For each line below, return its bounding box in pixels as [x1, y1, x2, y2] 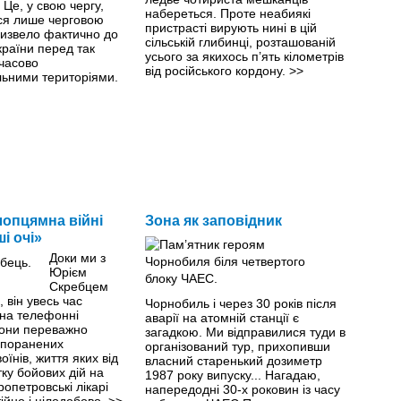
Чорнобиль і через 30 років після [144, 295, 337, 311]
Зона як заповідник [144, 212, 282, 228]
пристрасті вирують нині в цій [144, 20, 317, 35]
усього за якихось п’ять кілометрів [144, 48, 344, 64]
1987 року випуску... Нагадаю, [144, 367, 320, 382]
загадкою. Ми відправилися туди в [144, 324, 346, 339]
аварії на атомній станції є [144, 310, 299, 325]
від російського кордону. [144, 63, 289, 78]
